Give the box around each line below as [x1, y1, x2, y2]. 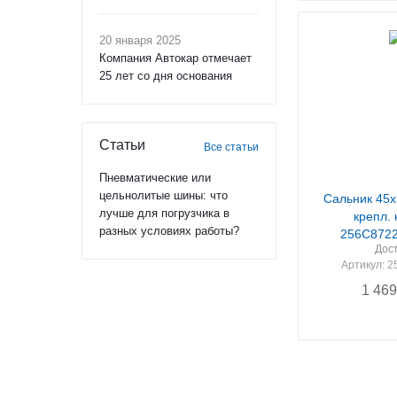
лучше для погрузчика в [99, 206, 230, 220]
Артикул [340, 259, 382, 271]
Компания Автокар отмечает [99, 51, 252, 65]
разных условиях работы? [99, 224, 239, 237]
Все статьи [204, 141, 259, 153]
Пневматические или [99, 171, 211, 184]
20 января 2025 [99, 34, 181, 47]
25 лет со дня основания [99, 69, 232, 82]
